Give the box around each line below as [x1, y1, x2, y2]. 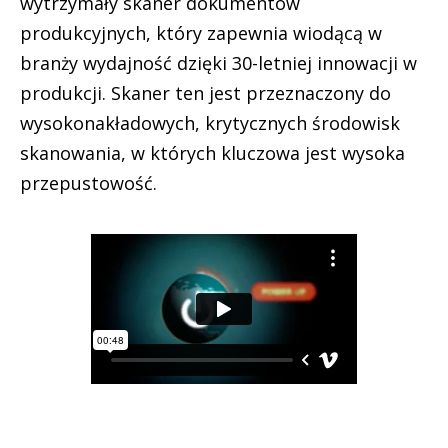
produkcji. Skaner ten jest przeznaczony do [20, 81, 391, 105]
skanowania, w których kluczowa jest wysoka [20, 141, 405, 165]
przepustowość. [20, 171, 157, 195]
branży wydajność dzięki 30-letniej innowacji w [20, 51, 417, 75]
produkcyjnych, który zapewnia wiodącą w [20, 21, 382, 45]
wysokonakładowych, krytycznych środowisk [20, 111, 400, 135]
